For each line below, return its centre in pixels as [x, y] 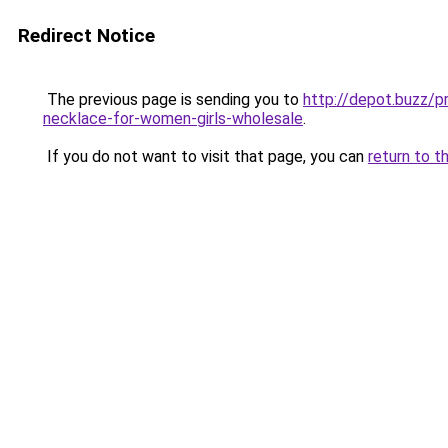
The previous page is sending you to [173, 99]
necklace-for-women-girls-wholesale [173, 118]
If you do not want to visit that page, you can [205, 156]
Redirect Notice [86, 35]
